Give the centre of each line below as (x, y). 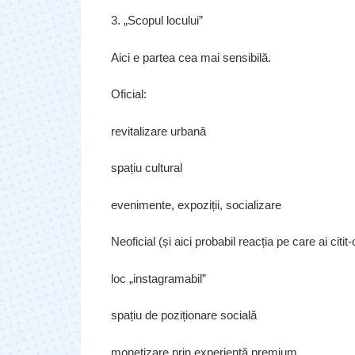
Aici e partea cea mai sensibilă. (191, 57)
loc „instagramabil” (158, 278)
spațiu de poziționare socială (183, 315)
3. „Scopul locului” (157, 21)
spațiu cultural (146, 168)
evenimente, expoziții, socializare (196, 204)
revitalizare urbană (158, 131)
